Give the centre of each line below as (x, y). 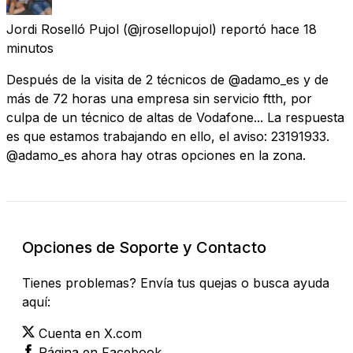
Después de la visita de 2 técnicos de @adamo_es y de (167, 79)
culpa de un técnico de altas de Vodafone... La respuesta (175, 117)
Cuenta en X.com (90, 333)
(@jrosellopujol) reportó (195, 29)
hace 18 (294, 29)
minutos (30, 48)
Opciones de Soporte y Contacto (144, 247)
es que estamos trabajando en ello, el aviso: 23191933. (168, 136)
